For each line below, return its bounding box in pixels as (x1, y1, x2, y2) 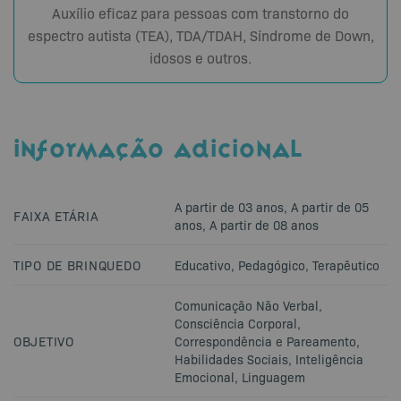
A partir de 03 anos (175, 198, 284, 215)
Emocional (175, 368, 235, 385)
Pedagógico (238, 256, 305, 273)
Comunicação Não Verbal (175, 296, 319, 313)
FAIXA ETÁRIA (13, 206, 99, 224)
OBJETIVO (13, 331, 74, 349)
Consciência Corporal (175, 314, 297, 331)
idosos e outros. (149, 47, 252, 67)
